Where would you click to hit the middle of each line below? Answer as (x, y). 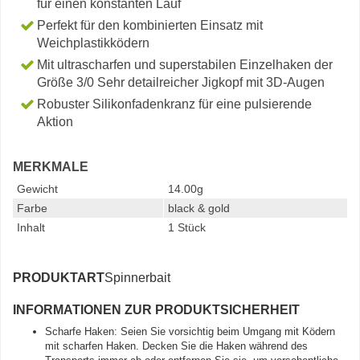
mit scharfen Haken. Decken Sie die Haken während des (176, 346)
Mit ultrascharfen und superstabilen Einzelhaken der (185, 65)
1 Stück (187, 227)
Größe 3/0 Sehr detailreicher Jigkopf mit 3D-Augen (181, 82)
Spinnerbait (137, 278)
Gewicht (37, 189)
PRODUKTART (59, 278)
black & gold (199, 208)
